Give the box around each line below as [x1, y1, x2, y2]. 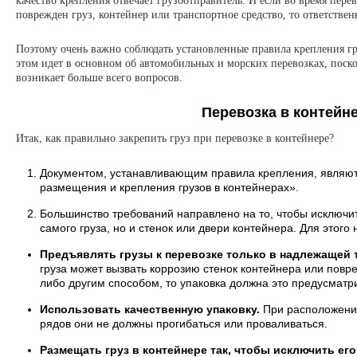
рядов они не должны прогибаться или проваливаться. [40, 317, 328, 330]
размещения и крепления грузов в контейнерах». [40, 181, 299, 194]
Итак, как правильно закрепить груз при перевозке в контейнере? [16, 132, 334, 144]
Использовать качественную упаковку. [40, 303, 260, 316]
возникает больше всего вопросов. [16, 72, 182, 84]
